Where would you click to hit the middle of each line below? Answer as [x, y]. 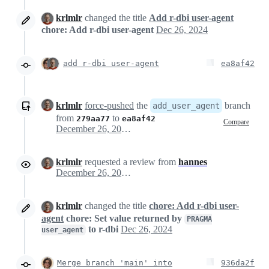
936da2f [238, 262]
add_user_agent [186, 106]
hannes [193, 162]
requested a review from [130, 162]
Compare [236, 122]
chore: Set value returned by [125, 218]
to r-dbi [102, 229]
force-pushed [109, 106]
